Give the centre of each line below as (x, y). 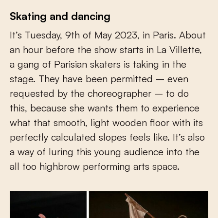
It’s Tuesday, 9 (40, 35)
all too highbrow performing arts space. (95, 166)
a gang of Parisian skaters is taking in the (98, 64)
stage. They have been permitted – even (99, 79)
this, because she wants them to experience (105, 108)
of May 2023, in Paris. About (143, 35)
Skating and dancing (60, 16)
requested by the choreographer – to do (99, 93)
